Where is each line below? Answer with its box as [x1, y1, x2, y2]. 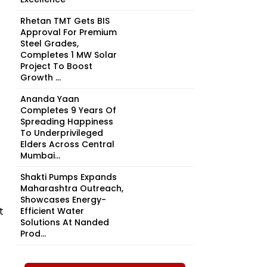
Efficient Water [20, 205, 84, 217]
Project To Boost [20, 60, 92, 72]
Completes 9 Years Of [20, 104, 116, 116]
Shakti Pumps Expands [20, 171, 117, 183]
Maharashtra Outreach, [20, 182, 123, 194]
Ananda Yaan [20, 93, 79, 105]
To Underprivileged [20, 127, 103, 139]
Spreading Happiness [20, 116, 113, 128]
